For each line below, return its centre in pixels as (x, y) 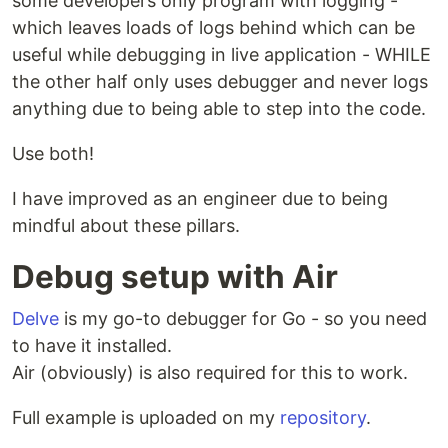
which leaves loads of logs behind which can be (213, 28)
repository (323, 418)
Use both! (53, 154)
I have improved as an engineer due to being (200, 199)
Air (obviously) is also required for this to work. (210, 373)
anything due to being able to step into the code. (219, 109)
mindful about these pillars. (126, 226)
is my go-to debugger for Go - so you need (243, 319)
